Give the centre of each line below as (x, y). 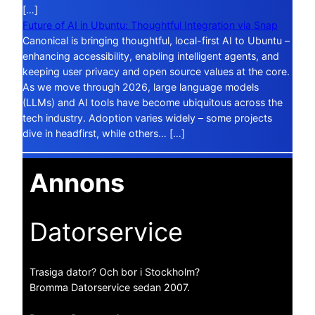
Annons (77, 182)
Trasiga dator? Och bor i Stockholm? (115, 272)
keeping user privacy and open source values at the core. (156, 72)
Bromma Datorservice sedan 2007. (110, 288)
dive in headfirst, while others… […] (104, 134)
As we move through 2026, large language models (141, 87)
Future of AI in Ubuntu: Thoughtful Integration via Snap (150, 25)
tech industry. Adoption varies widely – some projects (147, 118)
